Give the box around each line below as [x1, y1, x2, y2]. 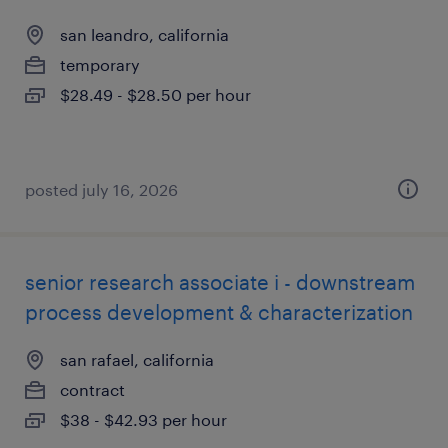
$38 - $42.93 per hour [60, 410, 227, 429]
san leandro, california [60, 25, 229, 44]
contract [60, 380, 125, 399]
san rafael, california [60, 350, 214, 369]
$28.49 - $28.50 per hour [60, 85, 251, 104]
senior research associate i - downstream [25, 270, 415, 294]
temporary [60, 55, 140, 74]
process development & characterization [25, 300, 413, 324]
